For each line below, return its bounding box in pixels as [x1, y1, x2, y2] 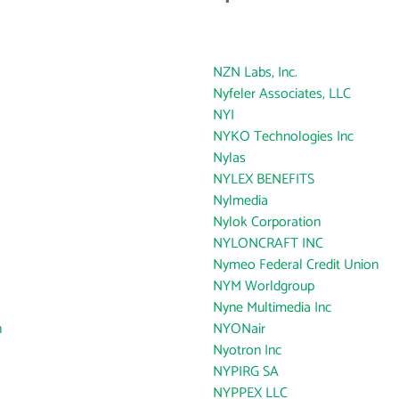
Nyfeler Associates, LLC [213, 82, 351, 106]
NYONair [213, 317, 265, 341]
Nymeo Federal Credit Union [213, 253, 379, 277]
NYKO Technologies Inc [213, 125, 354, 149]
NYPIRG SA [213, 360, 279, 384]
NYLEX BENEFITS [213, 167, 314, 191]
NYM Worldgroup [213, 274, 314, 298]
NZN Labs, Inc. [213, 61, 297, 85]
